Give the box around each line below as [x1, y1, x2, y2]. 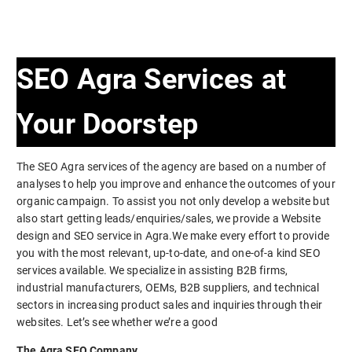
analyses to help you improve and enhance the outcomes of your [16, 177, 335, 190]
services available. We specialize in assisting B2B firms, [16, 263, 288, 277]
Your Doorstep [16, 107, 198, 141]
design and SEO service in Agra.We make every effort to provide [16, 229, 329, 242]
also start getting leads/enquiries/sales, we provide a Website [16, 211, 321, 225]
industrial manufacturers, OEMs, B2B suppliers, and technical [16, 280, 320, 294]
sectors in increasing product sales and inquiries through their [16, 298, 322, 311]
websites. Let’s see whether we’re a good [16, 315, 218, 328]
